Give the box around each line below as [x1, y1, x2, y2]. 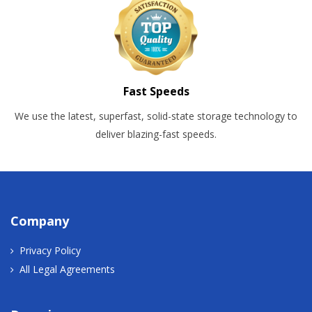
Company [10, 212, 69, 229]
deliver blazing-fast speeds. [95, 127, 217, 141]
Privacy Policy [19, 243, 81, 257]
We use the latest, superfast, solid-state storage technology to [15, 109, 297, 123]
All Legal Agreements [19, 262, 115, 276]
